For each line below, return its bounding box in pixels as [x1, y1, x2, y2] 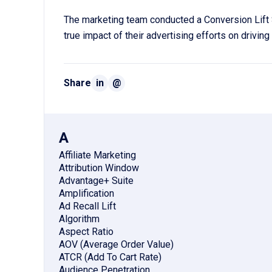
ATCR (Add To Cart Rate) [59, 251, 161, 263]
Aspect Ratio [59, 226, 114, 238]
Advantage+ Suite [59, 175, 134, 187]
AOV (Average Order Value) [59, 239, 174, 251]
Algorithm [59, 213, 100, 225]
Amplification [59, 188, 114, 200]
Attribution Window [59, 162, 139, 174]
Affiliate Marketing [59, 149, 136, 161]
